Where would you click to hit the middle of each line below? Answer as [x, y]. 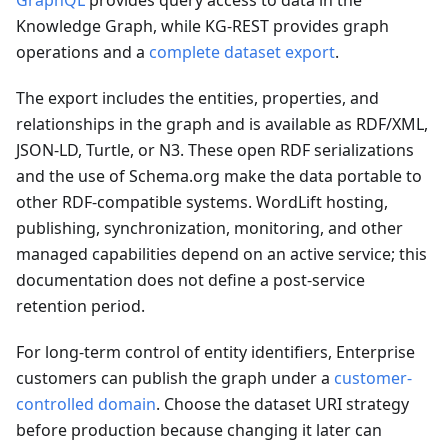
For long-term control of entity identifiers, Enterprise [215, 352]
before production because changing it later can [199, 430]
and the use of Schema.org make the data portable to [219, 176]
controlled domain [86, 404]
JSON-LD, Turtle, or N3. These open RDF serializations [215, 150]
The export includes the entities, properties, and [197, 98]
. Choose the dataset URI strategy [282, 404]
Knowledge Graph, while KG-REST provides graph [202, 26]
